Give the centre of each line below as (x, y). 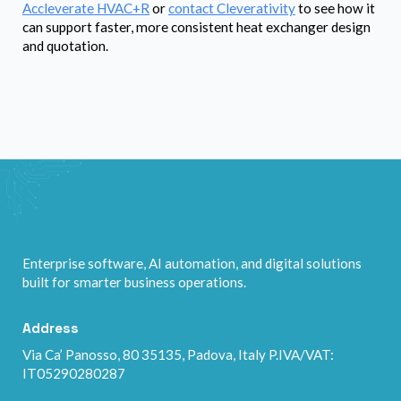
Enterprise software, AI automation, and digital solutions (192, 263)
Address (51, 328)
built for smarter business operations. (134, 282)
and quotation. (65, 46)
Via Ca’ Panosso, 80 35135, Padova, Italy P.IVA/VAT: (178, 354)
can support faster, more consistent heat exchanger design (196, 27)
